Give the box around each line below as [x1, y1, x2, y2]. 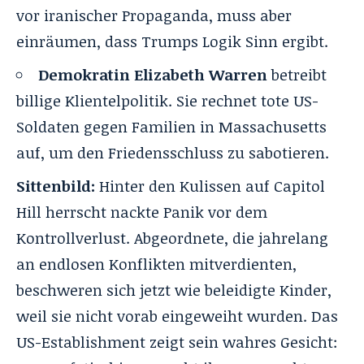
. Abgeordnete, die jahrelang [126, 227, 328, 249]
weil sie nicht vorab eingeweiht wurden [16, 305, 303, 327]
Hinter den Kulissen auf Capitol [95, 175, 325, 197]
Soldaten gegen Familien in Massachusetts [16, 115, 327, 137]
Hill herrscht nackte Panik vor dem [16, 201, 267, 223]
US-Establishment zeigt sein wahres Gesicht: [16, 331, 338, 353]
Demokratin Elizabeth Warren [38, 63, 267, 85]
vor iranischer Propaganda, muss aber [16, 4, 292, 26]
